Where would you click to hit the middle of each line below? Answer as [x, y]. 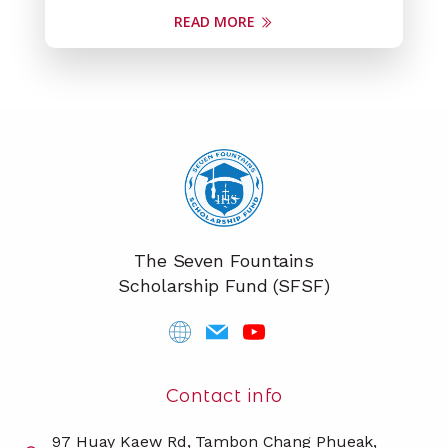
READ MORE [214, 21]
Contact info [224, 395]
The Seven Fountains [224, 260]
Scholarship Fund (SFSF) [224, 285]
